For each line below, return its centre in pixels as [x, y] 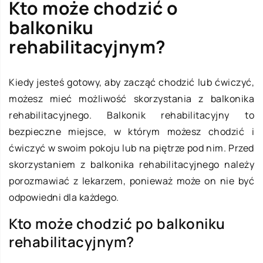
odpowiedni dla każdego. [64, 197]
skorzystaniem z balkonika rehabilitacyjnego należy [131, 164]
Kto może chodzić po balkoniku [117, 223]
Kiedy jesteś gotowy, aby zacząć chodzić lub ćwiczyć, [131, 82]
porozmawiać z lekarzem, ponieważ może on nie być [131, 181]
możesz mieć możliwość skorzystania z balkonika [131, 98]
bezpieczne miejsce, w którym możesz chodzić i [131, 131]
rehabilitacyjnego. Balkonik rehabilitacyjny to [131, 115]
